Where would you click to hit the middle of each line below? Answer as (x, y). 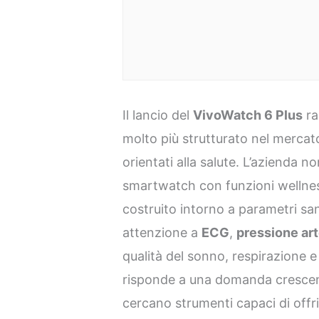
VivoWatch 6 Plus (248, 115)
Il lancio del (158, 115)
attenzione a (162, 233)
